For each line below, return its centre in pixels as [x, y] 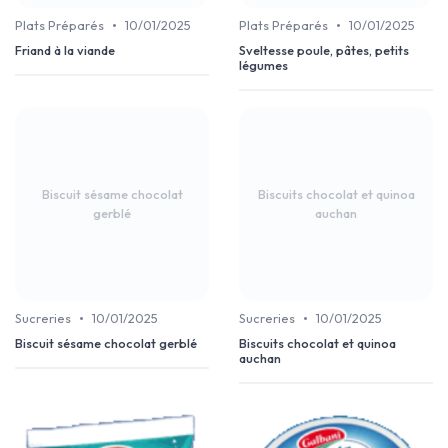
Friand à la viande [65, 50]
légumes [263, 65]
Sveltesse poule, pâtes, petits [324, 50]
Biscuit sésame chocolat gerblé [106, 343]
